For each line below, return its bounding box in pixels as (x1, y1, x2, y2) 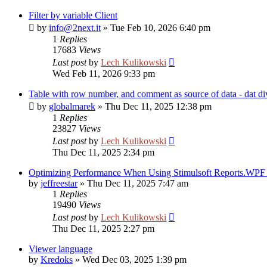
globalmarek (49, 101, 95, 111)
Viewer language (29, 244, 92, 254)
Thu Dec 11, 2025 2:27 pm (52, 223, 154, 234)
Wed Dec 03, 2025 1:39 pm (82, 254, 187, 265)
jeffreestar (41, 178, 77, 188)
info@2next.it (49, 23, 101, 33)
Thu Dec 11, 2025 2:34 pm (52, 147, 154, 157)
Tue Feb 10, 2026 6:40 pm (110, 23, 210, 33)
